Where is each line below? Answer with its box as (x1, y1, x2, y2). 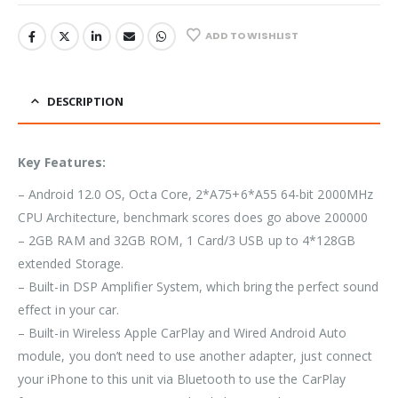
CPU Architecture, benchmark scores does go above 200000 (18, 208, 368, 226)
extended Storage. (18, 254, 124, 272)
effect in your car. (18, 300, 120, 318)
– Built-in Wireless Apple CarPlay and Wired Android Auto (18, 323, 346, 341)
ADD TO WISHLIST (205, 28, 298, 43)
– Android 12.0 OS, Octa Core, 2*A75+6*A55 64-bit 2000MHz (18, 185, 373, 203)
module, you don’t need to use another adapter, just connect (18, 346, 373, 364)
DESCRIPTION (46, 92, 123, 109)
